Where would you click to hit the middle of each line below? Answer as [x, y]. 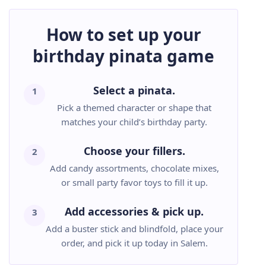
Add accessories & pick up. [134, 211]
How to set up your [123, 34]
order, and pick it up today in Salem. [134, 243]
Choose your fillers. [134, 151]
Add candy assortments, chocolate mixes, [134, 168]
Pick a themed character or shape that [134, 107]
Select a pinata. [134, 90]
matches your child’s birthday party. [134, 122]
